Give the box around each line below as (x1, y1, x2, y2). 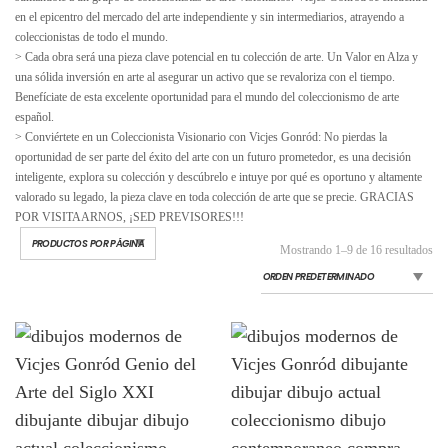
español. (15, 109, 54, 124)
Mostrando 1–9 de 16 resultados (280, 243, 433, 258)
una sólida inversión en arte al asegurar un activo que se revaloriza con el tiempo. (15, 69, 395, 84)
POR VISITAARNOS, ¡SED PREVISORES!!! (15, 209, 244, 224)
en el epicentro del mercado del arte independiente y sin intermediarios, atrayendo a (15, 9, 404, 24)
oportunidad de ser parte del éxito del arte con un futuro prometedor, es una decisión (15, 149, 411, 164)
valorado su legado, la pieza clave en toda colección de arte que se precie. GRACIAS (15, 189, 414, 204)
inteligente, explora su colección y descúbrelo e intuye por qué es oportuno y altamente (15, 169, 422, 184)
